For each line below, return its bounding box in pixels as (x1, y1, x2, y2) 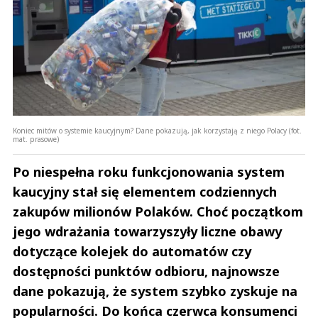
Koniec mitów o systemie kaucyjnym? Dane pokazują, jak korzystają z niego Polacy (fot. (13, 126, 302, 136)
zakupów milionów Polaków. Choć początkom (13, 203, 303, 221)
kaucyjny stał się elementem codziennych (13, 183, 277, 201)
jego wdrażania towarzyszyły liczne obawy (13, 223, 282, 241)
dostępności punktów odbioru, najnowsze (13, 263, 280, 280)
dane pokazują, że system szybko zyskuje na (13, 283, 297, 300)
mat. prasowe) (13, 134, 59, 145)
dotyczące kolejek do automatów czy (13, 243, 251, 261)
